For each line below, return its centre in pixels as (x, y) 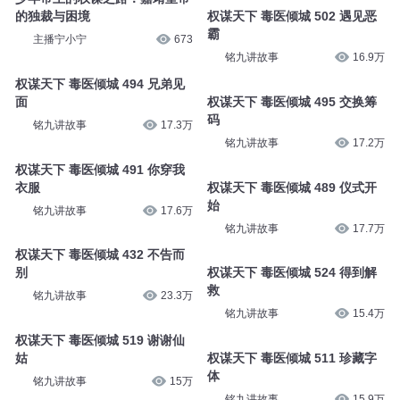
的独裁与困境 (52, 17)
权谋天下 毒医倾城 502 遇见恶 (292, 17)
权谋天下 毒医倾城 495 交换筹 (292, 101)
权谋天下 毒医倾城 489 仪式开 (292, 187)
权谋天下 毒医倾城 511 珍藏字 (292, 358)
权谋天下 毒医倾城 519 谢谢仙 (100, 340)
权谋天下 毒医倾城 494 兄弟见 (100, 83)
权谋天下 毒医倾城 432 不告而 (100, 255)
